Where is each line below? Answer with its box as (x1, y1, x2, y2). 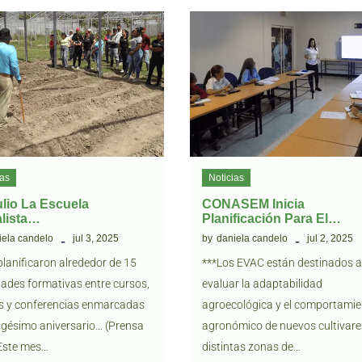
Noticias (208, 172, 245, 183)
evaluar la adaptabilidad (202, 277, 323, 290)
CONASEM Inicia (202, 197, 305, 211)
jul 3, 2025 (72, 233, 119, 244)
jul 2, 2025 (307, 233, 354, 244)
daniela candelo (217, 233, 288, 244)
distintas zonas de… (202, 340, 301, 353)
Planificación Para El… (202, 212, 342, 225)
